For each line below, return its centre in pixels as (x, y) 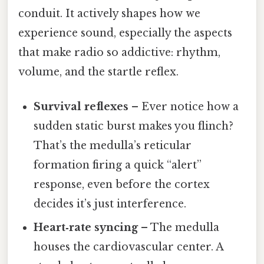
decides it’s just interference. (110, 204)
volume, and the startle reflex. (98, 72)
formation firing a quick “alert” (118, 165)
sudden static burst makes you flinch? (134, 126)
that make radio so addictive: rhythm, (119, 52)
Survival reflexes (81, 106)
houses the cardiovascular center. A (129, 247)
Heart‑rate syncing (86, 227)
